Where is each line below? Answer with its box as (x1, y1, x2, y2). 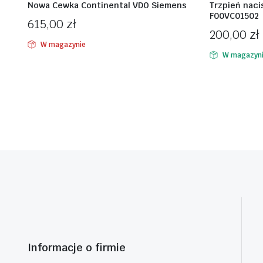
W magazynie (40, 40, 86, 49)
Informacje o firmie (28, 241, 126, 254)
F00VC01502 (210, 11, 259, 21)
